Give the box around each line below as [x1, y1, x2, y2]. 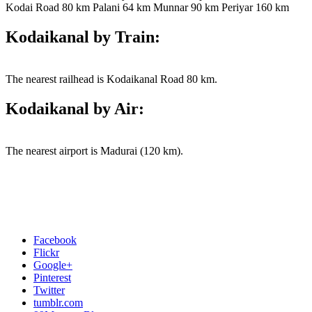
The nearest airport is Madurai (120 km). [6, 144, 183, 157]
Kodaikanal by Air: [6, 99, 144, 118]
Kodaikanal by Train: [6, 27, 160, 46]
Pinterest [33, 271, 71, 283]
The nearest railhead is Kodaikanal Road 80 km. [6, 72, 217, 85]
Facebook [33, 233, 77, 246]
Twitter [33, 283, 65, 296]
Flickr [33, 246, 59, 258]
